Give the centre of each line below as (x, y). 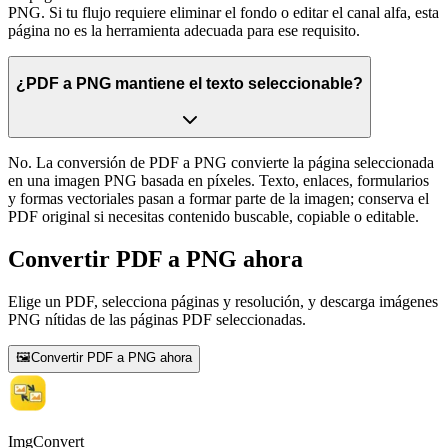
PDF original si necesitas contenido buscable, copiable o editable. (213, 217)
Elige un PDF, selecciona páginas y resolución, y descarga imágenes (223, 302)
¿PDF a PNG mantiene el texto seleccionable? (189, 83)
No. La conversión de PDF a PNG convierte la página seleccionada (221, 163)
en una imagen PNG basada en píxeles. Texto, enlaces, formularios (218, 181)
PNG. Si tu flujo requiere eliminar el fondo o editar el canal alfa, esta (223, 13)
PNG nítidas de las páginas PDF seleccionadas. (157, 320)
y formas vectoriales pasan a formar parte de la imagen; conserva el (218, 199)
